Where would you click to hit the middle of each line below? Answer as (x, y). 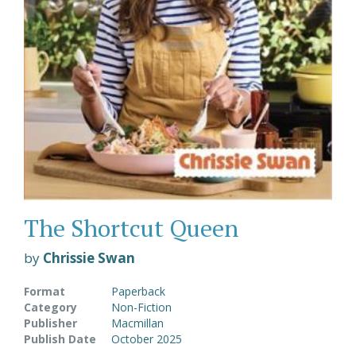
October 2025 (147, 339)
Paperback (138, 292)
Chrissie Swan (89, 258)
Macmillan (137, 323)
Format (44, 292)
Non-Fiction (141, 308)
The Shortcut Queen (131, 228)
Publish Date (60, 339)
